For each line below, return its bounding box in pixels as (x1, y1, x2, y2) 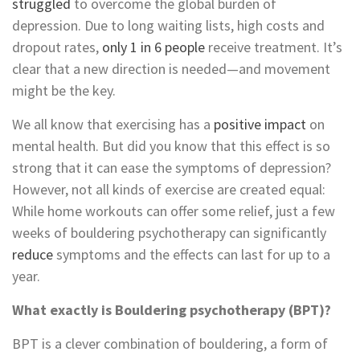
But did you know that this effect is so (102, 136, 330, 155)
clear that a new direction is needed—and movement (12, 59, 330, 78)
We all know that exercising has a (12, 114, 214, 133)
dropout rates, (12, 37, 102, 56)
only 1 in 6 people (102, 37, 205, 56)
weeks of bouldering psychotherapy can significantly (12, 223, 326, 242)
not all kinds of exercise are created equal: (72, 179, 325, 198)
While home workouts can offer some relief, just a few (12, 201, 335, 220)
